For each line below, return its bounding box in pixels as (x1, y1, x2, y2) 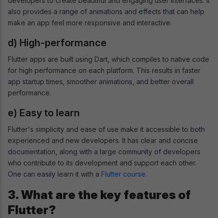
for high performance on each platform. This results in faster (8, 66, 200, 74)
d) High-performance (8, 36, 107, 49)
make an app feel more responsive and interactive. (8, 18, 172, 27)
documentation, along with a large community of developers (8, 147, 200, 156)
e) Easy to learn (8, 107, 80, 119)
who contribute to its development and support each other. (8, 158, 197, 167)
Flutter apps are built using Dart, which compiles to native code (8, 54, 209, 63)
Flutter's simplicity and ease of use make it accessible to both (8, 125, 205, 133)
